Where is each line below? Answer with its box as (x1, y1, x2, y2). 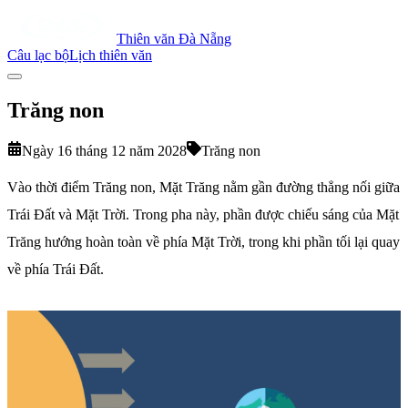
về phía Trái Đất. (7, 260, 104, 277)
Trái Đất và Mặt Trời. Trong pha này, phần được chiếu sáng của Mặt (7, 206, 399, 222)
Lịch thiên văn (69, 47, 152, 63)
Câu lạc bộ (7, 47, 69, 63)
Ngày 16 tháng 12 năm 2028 (22, 142, 187, 158)
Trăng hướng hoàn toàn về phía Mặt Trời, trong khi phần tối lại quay (7, 233, 400, 250)
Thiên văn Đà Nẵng (117, 31, 231, 46)
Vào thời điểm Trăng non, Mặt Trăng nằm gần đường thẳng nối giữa (7, 178, 400, 195)
